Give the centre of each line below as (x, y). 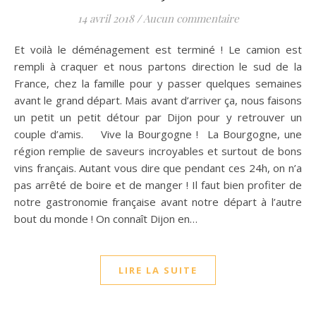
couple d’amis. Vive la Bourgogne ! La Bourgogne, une (158, 134)
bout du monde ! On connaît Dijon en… (106, 219)
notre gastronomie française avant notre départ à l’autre (158, 202)
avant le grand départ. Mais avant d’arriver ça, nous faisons (158, 100)
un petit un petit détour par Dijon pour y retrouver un (158, 117)
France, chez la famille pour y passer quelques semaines (158, 83)
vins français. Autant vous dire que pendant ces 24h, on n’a (158, 168)
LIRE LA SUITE (158, 270)
